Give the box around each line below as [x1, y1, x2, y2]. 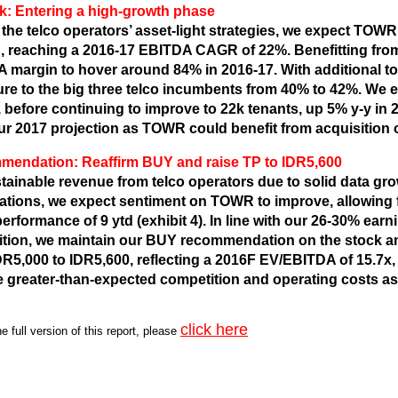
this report [84, 324, 136, 338]
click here [180, 321, 248, 338]
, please [136, 324, 177, 338]
